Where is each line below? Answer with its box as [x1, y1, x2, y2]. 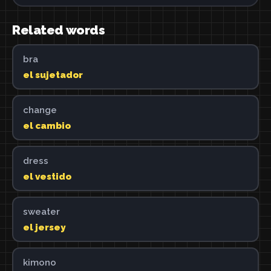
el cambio [22, 120, 71, 131]
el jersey [22, 221, 65, 233]
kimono [22, 256, 56, 268]
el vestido [22, 171, 71, 182]
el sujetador [22, 69, 83, 80]
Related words [12, 22, 105, 38]
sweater [22, 206, 60, 217]
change [22, 104, 57, 116]
